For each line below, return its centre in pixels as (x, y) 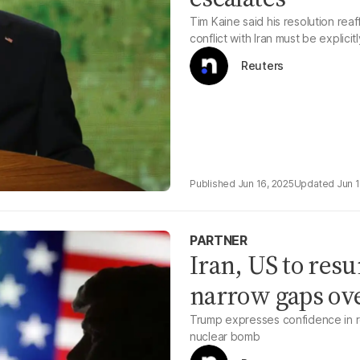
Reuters (263, 65)
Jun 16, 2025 (266, 184)
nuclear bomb (225, 336)
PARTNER (219, 240)
